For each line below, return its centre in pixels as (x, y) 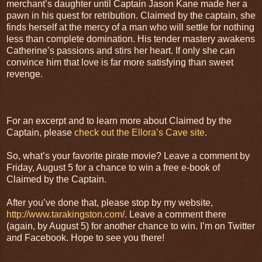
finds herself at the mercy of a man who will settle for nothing (130, 27)
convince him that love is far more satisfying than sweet (120, 62)
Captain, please (40, 132)
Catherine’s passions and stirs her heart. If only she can (121, 50)
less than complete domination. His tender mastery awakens (131, 39)
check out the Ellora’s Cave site (139, 132)
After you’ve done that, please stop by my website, (110, 202)
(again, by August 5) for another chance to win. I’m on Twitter (131, 226)
